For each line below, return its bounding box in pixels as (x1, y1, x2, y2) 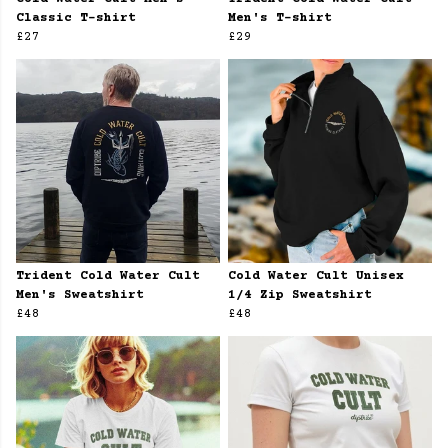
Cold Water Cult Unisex (228, 269, 404, 284)
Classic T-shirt (16, 11, 136, 26)
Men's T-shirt (228, 11, 332, 26)
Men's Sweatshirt (16, 288, 144, 303)
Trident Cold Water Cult (16, 269, 200, 284)
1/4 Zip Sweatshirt (228, 288, 372, 303)
